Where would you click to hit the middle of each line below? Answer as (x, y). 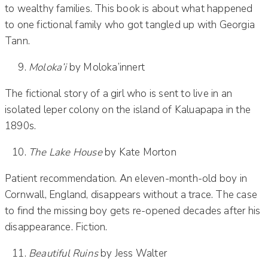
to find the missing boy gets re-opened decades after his (133, 211)
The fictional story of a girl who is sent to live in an (119, 93)
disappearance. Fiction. (56, 227)
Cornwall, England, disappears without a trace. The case (131, 194)
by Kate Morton (139, 152)
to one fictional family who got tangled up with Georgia (130, 25)
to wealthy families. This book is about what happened (129, 8)
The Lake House (66, 152)
